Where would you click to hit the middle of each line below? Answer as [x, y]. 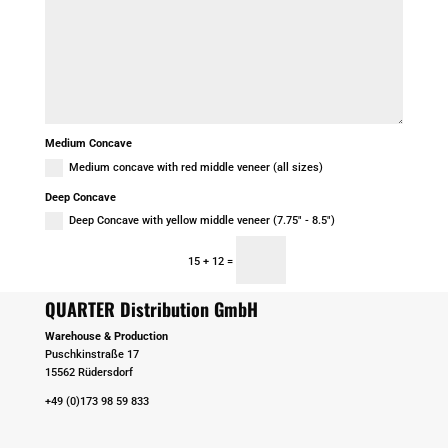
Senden [354, 261]
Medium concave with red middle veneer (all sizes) [196, 167]
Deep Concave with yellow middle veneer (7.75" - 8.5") [202, 221]
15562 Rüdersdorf [88, 373]
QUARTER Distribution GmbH [151, 309]
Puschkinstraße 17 [91, 355]
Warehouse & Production [106, 337]
